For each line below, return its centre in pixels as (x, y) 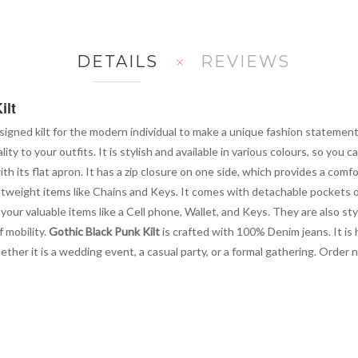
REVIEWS (245, 61)
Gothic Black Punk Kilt (104, 231)
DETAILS (117, 61)
